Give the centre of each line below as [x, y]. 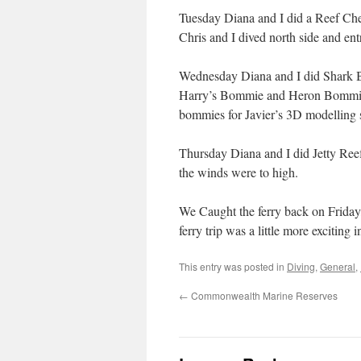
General [338, 266]
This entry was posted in [233, 266]
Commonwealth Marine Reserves [263, 295]
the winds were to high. [239, 172]
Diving [301, 266]
